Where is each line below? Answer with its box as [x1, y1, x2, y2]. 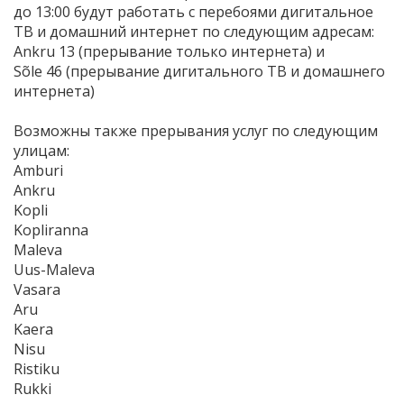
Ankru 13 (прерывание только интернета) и [14, 41, 328, 61]
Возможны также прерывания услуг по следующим [14, 120, 378, 141]
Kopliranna [14, 219, 88, 240]
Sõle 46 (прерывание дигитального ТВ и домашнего [14, 60, 385, 81]
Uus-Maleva [14, 259, 95, 280]
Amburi [14, 160, 63, 180]
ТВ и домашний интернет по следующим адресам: [14, 21, 374, 41]
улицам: [14, 140, 69, 161]
